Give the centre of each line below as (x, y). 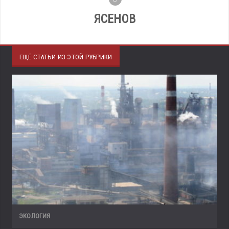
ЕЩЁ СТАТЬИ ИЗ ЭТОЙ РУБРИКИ (66, 57)
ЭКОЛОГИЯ (35, 216)
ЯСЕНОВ (114, 19)
